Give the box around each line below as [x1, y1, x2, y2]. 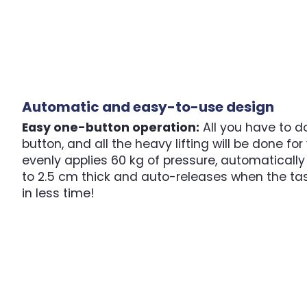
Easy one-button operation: [22, 119, 199, 136]
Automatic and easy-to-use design [22, 97, 274, 116]
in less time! [22, 184, 95, 201]
